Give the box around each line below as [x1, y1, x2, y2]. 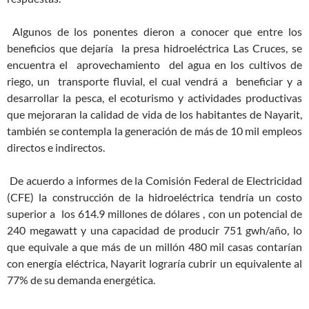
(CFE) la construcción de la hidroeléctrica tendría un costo [7, 190, 302, 204]
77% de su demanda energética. [7, 273, 155, 287]
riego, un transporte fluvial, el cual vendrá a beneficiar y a [7, 74, 302, 88]
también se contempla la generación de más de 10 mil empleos [7, 124, 302, 138]
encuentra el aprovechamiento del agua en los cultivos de [7, 58, 302, 72]
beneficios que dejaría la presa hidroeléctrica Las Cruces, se [7, 41, 302, 55]
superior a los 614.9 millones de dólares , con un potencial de [7, 207, 302, 221]
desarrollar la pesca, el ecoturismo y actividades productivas [7, 91, 302, 105]
